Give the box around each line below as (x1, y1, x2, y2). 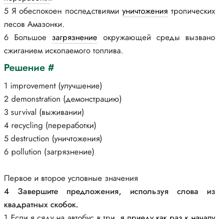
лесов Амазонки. (4, 18, 65, 30)
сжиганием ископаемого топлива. (4, 44, 123, 56)
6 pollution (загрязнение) (4, 146, 94, 157)
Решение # (4, 61, 54, 75)
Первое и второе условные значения (4, 172, 138, 184)
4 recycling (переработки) (4, 119, 96, 131)
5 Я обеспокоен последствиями (4, 5, 123, 17)
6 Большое (4, 31, 52, 43)
